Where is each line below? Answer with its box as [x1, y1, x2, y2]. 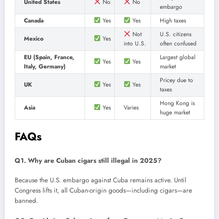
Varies [124, 103, 139, 112]
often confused [160, 39, 197, 48]
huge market [160, 108, 190, 117]
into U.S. [124, 39, 146, 48]
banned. [15, 196, 38, 206]
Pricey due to [160, 75, 193, 85]
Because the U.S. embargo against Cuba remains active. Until [15, 175, 186, 185]
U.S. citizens [160, 29, 192, 39]
